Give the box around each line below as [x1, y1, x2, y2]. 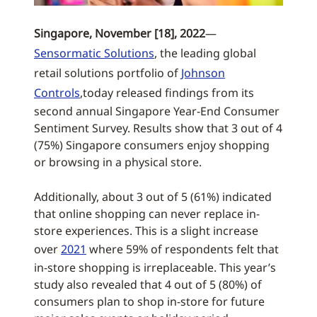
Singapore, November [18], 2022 [34, 25, 205, 41]
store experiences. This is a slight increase [34, 223, 258, 238]
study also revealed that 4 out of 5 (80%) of [34, 277, 262, 292]
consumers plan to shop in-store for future [34, 294, 265, 309]
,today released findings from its [80, 85, 254, 100]
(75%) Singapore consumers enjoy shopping [34, 137, 270, 153]
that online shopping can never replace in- [34, 206, 260, 221]
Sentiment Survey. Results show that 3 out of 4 [34, 120, 282, 136]
